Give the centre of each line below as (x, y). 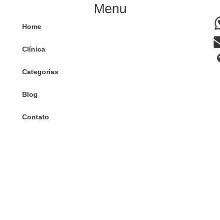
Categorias (40, 71)
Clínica (34, 49)
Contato (36, 117)
